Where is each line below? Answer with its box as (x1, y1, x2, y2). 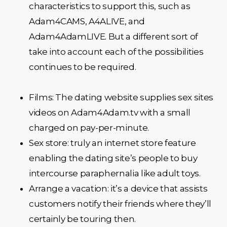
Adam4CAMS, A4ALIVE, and (28, 16, 145, 26)
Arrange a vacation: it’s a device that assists (28, 183, 208, 194)
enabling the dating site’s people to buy (28, 153, 198, 163)
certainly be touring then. (28, 213, 136, 224)
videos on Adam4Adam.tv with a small (28, 107, 191, 118)
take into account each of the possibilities (28, 46, 204, 57)
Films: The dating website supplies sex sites (28, 92, 213, 102)
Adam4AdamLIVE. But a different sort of (28, 31, 198, 42)
